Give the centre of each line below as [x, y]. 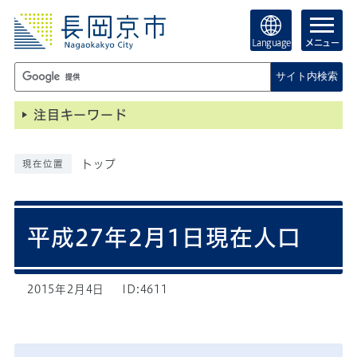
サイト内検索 [306, 76]
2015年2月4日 [66, 290]
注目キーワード [80, 115]
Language [271, 43]
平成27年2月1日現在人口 [164, 238]
